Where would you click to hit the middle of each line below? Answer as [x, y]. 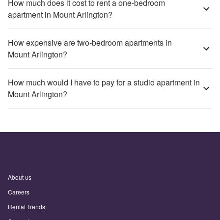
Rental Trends [27, 206]
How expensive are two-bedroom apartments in [90, 42]
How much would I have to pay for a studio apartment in [104, 82]
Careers [19, 192]
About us [20, 177]
